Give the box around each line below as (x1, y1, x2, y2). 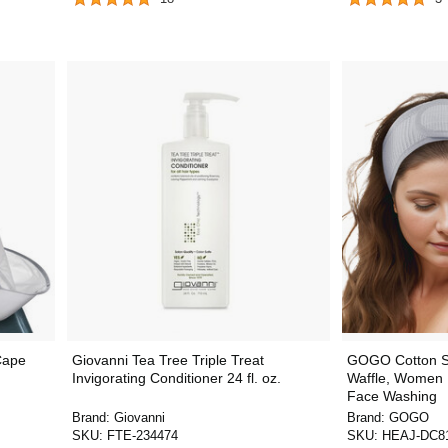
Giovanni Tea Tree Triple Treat (71, 352, 264, 368)
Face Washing (347, 388, 437, 404)
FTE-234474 (106, 428, 178, 443)
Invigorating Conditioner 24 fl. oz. (71, 370, 281, 386)
